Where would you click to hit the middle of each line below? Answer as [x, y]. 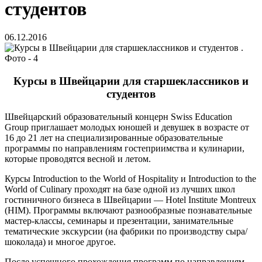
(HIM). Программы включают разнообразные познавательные [128, 210]
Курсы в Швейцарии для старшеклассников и [131, 81]
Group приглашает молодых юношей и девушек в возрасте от [127, 127]
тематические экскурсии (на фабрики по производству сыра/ [126, 231]
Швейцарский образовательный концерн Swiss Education [118, 116]
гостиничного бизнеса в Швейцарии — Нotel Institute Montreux [130, 199]
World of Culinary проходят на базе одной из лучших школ [120, 189]
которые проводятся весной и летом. [78, 158]
